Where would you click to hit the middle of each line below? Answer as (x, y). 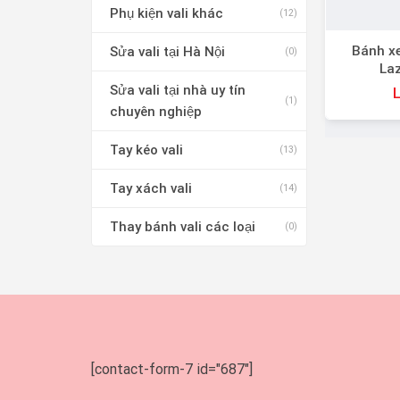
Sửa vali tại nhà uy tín (178, 90)
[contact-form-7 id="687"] (172, 369)
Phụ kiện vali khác (167, 13)
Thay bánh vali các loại (183, 226)
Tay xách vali (151, 188)
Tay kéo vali (146, 150)
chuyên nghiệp (156, 111)
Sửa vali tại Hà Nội (167, 51)
